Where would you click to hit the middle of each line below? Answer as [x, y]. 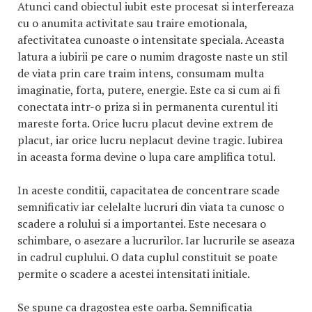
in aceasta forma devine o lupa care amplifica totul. [147, 157]
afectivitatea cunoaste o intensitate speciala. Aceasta [151, 40]
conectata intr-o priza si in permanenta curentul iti [148, 107]
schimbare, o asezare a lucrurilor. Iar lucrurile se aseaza [156, 240]
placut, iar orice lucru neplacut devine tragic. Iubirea [150, 140]
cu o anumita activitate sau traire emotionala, [132, 23]
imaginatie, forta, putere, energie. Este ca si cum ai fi [149, 90]
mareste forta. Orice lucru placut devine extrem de [145, 123]
